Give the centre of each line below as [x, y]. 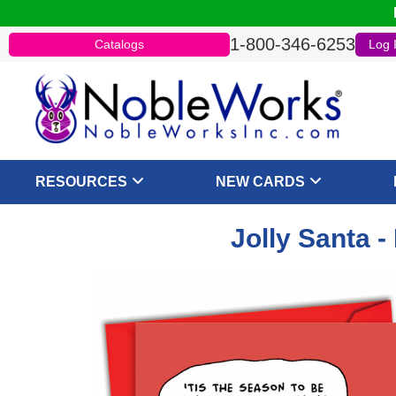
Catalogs [119, 44]
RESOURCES [82, 182]
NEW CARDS [261, 182]
